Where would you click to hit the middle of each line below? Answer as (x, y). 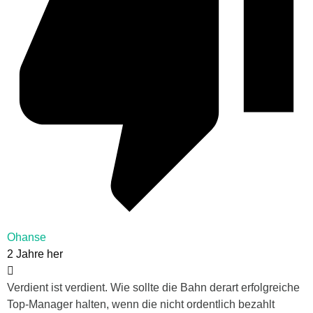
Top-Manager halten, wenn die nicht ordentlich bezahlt (141, 305)
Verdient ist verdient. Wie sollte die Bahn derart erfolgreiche (153, 288)
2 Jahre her (35, 254)
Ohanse (27, 238)
